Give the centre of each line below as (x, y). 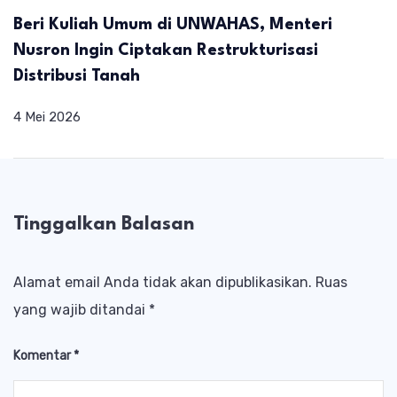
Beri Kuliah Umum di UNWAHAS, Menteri (173, 24)
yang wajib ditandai (81, 310)
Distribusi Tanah (77, 76)
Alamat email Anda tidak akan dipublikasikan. (163, 283)
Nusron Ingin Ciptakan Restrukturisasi (166, 50)
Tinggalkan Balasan (104, 224)
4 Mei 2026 (47, 117)
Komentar (43, 356)
